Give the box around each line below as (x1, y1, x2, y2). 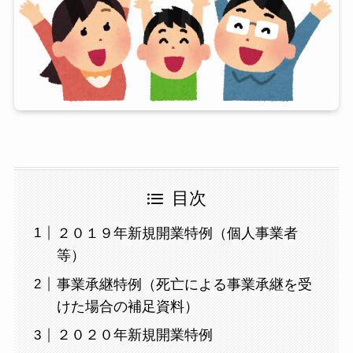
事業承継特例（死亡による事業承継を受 (56, 276, 312, 292)
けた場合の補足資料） (56, 298, 199, 314)
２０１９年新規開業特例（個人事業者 (56, 225, 298, 241)
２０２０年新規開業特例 (56, 327, 213, 344)
